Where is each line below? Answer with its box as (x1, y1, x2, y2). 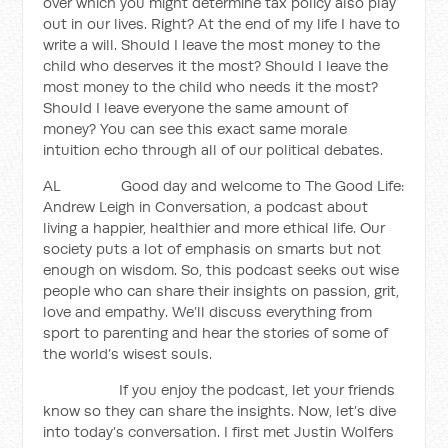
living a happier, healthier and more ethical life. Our (43, 218, 386, 237)
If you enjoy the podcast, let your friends (43, 380, 396, 399)
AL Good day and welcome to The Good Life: (43, 176, 405, 195)
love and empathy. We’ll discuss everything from (43, 302, 373, 321)
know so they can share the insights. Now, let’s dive (43, 401, 397, 420)
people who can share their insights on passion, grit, (43, 281, 400, 300)
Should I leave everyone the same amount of (43, 98, 349, 117)
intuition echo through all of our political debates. (43, 140, 384, 159)
